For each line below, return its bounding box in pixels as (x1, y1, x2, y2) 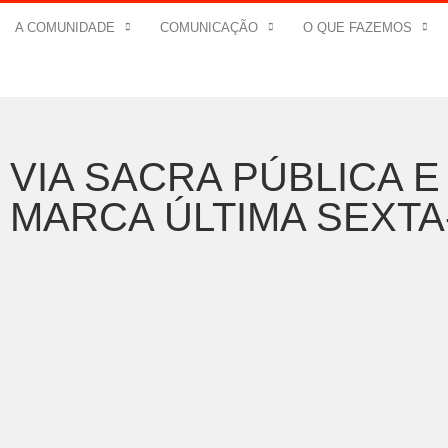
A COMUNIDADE (15, 19, 115, 35)
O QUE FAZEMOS (303, 19, 412, 35)
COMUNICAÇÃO (160, 19, 258, 35)
